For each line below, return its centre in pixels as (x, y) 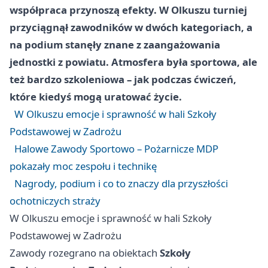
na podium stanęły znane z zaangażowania (115, 45)
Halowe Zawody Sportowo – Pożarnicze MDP (116, 149)
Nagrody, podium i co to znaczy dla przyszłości (121, 183)
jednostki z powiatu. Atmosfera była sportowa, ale (133, 62)
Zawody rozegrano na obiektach (85, 253)
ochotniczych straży (55, 201)
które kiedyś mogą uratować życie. (96, 97)
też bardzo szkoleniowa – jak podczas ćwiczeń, (123, 79)
